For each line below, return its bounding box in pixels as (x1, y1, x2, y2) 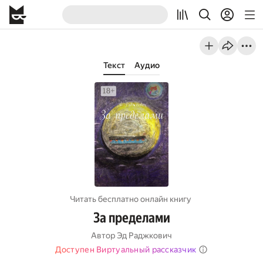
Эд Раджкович (117, 231, 172, 240)
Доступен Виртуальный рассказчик (55, 245, 197, 254)
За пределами (93, 210, 170, 226)
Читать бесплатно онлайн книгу (70, 194, 191, 204)
